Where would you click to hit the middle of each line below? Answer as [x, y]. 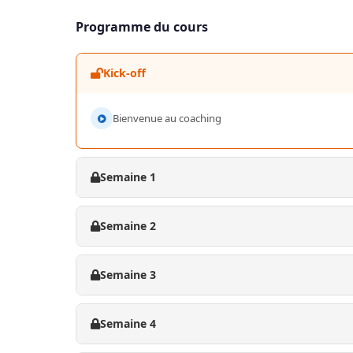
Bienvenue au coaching [167, 119]
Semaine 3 [128, 275]
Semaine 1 [128, 177]
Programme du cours [142, 27]
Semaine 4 [128, 324]
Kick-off [124, 73]
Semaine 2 [128, 226]
